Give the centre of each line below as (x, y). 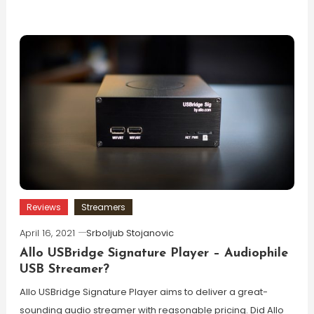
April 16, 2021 (47, 233)
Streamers (103, 207)
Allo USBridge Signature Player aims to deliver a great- (143, 292)
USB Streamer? (64, 270)
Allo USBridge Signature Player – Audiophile (153, 254)
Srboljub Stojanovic (130, 233)
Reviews (43, 207)
